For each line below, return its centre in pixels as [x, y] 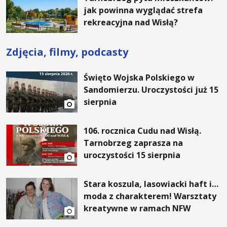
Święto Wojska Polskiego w [139, 78]
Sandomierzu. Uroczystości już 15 [151, 90]
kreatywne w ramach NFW [137, 209]
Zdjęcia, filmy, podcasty [67, 52]
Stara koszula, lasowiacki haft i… [151, 184]
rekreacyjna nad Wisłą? [131, 23]
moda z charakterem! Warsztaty [150, 196]
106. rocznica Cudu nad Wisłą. [143, 131]
